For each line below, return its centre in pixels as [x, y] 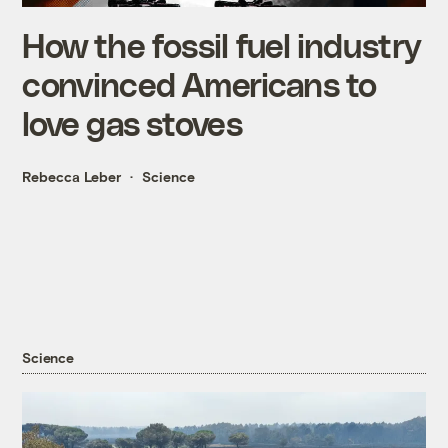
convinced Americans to [199, 83]
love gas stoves [132, 122]
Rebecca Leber [72, 176]
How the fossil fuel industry [221, 44]
